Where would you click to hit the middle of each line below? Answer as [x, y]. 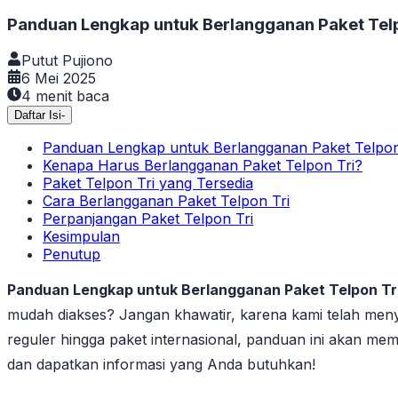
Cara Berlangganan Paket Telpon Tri [166, 200]
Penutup [72, 254]
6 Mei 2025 [59, 78]
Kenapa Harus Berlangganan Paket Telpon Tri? [203, 165]
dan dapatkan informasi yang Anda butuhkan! [161, 364]
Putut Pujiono [67, 60]
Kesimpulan [81, 236]
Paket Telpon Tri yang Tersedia [148, 183]
